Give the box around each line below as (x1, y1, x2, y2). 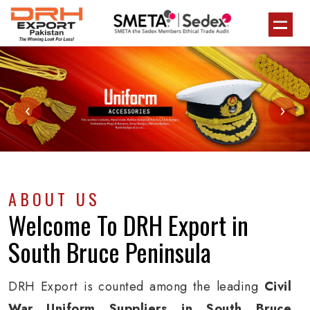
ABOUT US (8, 186, 100, 211)
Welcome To (8, 206, 123, 243)
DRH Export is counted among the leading (8, 277, 264, 295)
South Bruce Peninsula (8, 233, 211, 270)
